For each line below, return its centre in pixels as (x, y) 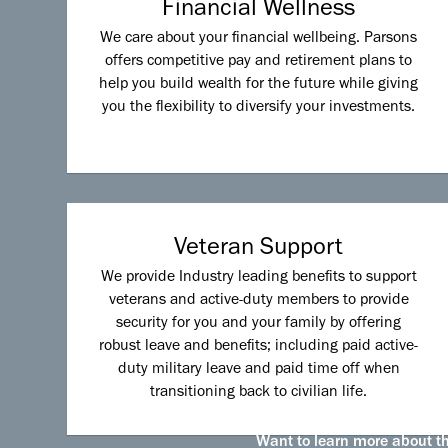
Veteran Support (259, 250)
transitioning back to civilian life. (259, 393)
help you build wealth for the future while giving (259, 85)
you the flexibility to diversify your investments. (259, 108)
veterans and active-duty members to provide (258, 301)
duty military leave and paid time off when (258, 370)
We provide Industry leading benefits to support (258, 278)
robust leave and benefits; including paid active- (259, 347)
